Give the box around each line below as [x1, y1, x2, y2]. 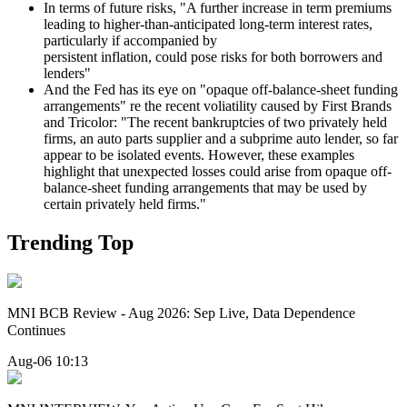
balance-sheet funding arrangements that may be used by [44, 179, 367, 195]
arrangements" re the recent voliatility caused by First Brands [44, 97, 392, 114]
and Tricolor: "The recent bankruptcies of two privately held [44, 114, 387, 130]
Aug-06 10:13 [7, 353, 88, 370]
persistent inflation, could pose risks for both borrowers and [44, 48, 382, 65]
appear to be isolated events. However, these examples [44, 146, 354, 163]
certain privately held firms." [44, 195, 206, 212]
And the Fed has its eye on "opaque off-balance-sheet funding [44, 81, 398, 97]
